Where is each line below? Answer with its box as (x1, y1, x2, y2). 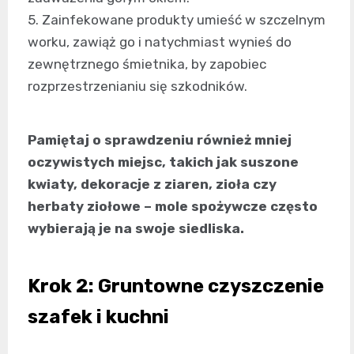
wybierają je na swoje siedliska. (28, 220, 244, 237)
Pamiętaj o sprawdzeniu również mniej (28, 132, 292, 149)
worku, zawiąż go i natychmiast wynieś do (28, 34, 292, 51)
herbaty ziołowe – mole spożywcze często (28, 198, 318, 215)
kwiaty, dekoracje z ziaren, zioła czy (28, 176, 277, 193)
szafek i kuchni (28, 306, 169, 329)
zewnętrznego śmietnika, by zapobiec (28, 56, 266, 73)
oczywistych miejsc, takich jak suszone (28, 154, 299, 171)
